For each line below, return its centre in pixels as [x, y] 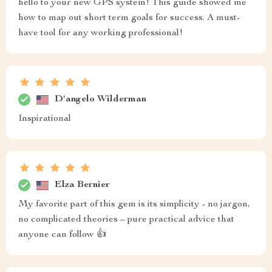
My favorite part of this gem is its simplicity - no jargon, [134, 205]
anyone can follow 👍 [62, 235]
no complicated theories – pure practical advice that [126, 220]
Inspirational [45, 119]
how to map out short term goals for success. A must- [129, 18]
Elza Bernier [82, 185]
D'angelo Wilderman [100, 99]
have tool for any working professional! [100, 33]
